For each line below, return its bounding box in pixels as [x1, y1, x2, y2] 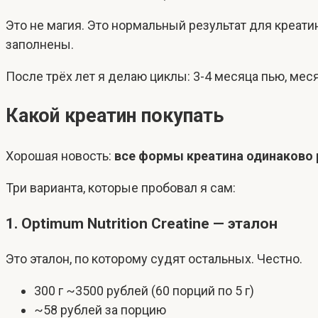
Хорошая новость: [6, 148, 114, 163]
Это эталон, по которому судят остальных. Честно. [6, 251, 302, 266]
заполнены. [6, 37, 74, 53]
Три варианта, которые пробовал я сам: [6, 180, 236, 195]
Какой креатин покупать [6, 104, 224, 128]
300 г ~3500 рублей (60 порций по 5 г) [34, 283, 254, 298]
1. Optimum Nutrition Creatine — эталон [6, 214, 278, 232]
